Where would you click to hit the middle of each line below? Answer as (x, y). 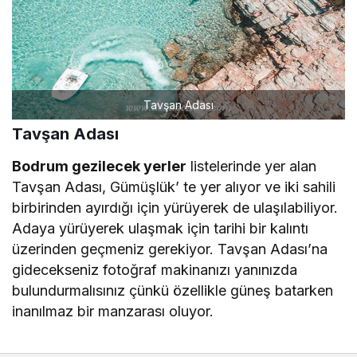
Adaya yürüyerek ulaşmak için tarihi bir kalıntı (161, 228)
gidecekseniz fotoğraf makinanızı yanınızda (155, 269)
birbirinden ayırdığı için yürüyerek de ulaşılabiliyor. (175, 207)
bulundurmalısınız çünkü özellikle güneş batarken (173, 290)
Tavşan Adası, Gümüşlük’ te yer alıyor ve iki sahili (174, 186)
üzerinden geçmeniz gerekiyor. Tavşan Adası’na (170, 249)
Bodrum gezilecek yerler (100, 166)
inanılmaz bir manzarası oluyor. (113, 311)
